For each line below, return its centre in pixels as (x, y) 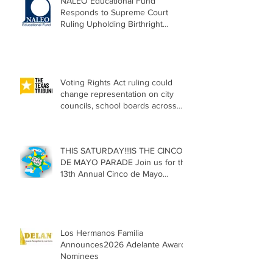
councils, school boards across (119, 106)
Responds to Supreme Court (114, 12)
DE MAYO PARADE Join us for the (125, 162)
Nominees (80, 256)
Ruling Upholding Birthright (112, 24)
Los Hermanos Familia (102, 233)
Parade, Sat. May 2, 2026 (107, 186)
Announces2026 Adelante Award (123, 245)
